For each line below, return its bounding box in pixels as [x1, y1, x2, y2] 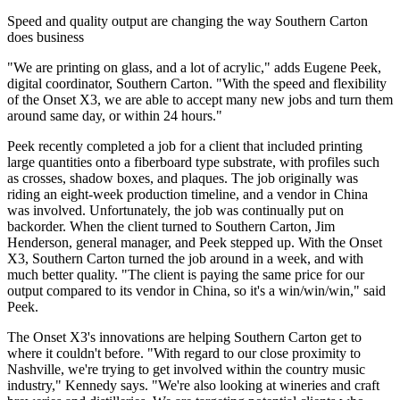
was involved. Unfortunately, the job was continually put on [7, 202, 344, 218]
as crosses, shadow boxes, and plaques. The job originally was [7, 170, 358, 186]
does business [7, 29, 84, 45]
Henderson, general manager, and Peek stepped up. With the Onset [7, 234, 382, 250]
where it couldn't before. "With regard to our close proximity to [7, 345, 361, 361]
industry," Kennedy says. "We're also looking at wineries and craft [7, 377, 379, 393]
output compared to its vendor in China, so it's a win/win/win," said [7, 282, 386, 298]
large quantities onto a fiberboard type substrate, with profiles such [7, 154, 379, 170]
